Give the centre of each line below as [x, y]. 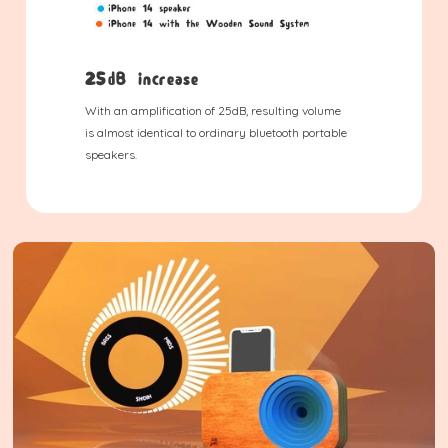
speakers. [111, 154]
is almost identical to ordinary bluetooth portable [216, 132]
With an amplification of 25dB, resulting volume [213, 110]
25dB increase [142, 79]
